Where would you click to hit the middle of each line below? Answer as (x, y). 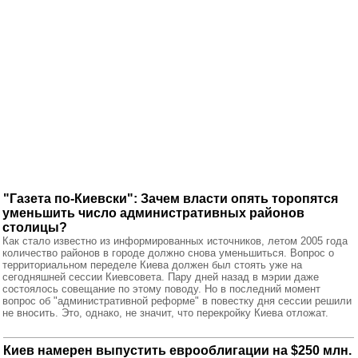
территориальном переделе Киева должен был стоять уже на (152, 265)
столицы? (35, 227)
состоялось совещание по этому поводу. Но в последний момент (161, 289)
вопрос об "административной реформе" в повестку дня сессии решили (177, 301)
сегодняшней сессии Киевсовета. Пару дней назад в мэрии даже (161, 277)
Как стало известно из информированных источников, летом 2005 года (175, 241)
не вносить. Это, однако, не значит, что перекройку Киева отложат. (165, 313)
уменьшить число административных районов (153, 213)
